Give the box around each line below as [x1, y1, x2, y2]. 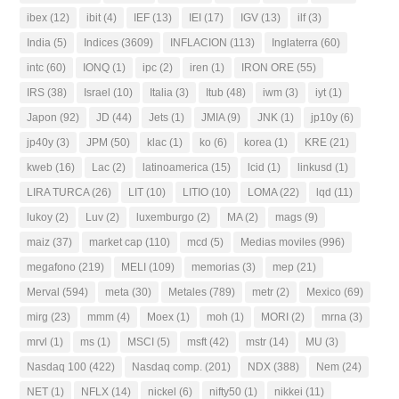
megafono [27, 260, 77, 273]
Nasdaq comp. [132, 360, 203, 373]
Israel [84, 85, 111, 99]
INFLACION [170, 36, 228, 49]
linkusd [297, 160, 333, 174]
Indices [84, 36, 119, 49]
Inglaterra [272, 36, 319, 49]
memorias [191, 260, 240, 273]
